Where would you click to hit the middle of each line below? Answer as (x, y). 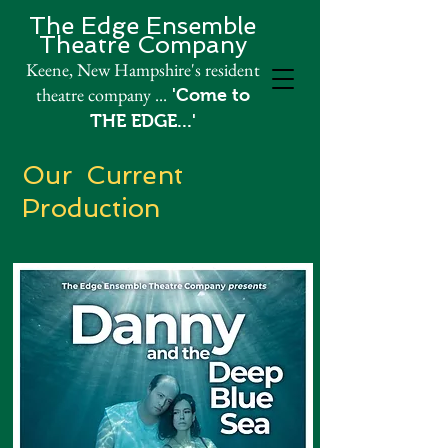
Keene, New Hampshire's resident (142, 69)
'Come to (208, 95)
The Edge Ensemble (142, 25)
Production (91, 208)
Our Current (103, 175)
